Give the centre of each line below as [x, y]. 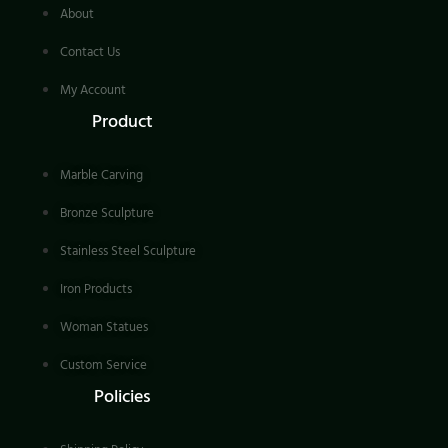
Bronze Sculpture [107, 212]
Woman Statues [104, 326]
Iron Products [96, 288]
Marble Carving [101, 174]
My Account [93, 89]
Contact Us [90, 51]
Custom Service [103, 364]
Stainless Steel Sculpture [128, 250]
